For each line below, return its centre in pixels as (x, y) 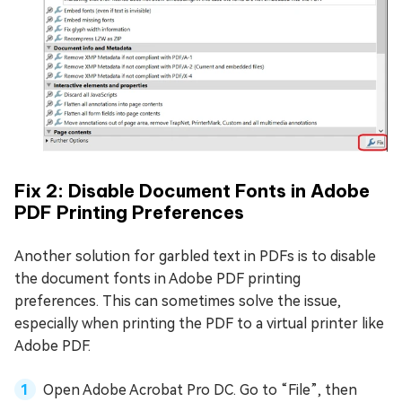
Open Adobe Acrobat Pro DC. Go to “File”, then (200, 389)
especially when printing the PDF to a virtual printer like (199, 323)
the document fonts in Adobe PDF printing (157, 278)
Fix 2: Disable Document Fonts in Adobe (192, 190)
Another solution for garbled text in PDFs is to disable (195, 256)
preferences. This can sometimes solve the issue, (178, 301)
